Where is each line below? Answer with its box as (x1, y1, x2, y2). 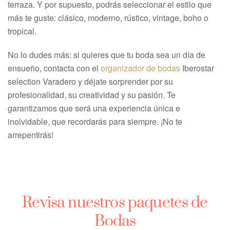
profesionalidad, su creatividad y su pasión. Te (8, 89, 176, 101)
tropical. (8, 25, 36, 37)
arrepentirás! (8, 129, 53, 141)
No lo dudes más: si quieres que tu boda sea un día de (8, 49, 205, 61)
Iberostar (180, 62, 214, 74)
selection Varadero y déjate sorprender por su (8, 75, 173, 87)
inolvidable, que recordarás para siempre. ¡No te (8, 116, 182, 127)
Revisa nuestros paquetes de (22, 193, 208, 213)
